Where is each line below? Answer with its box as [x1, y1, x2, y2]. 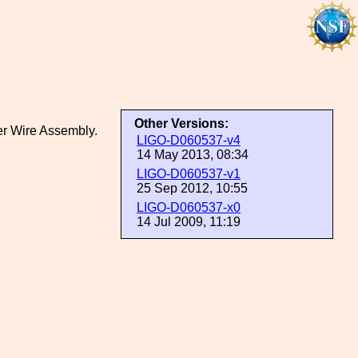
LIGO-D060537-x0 [137, 201, 241, 214]
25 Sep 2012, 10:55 [137, 181, 248, 195]
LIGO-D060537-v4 [137, 133, 241, 147]
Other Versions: [134, 117, 229, 130]
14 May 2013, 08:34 [137, 148, 249, 161]
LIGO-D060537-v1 [137, 167, 241, 181]
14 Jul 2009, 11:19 [137, 215, 241, 229]
